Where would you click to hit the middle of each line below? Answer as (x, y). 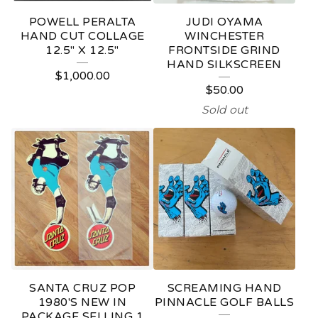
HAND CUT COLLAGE (82, 36)
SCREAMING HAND (224, 288)
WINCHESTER (224, 36)
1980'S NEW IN (82, 302)
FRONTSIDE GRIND (224, 50)
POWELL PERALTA (82, 22)
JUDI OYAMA (224, 22)
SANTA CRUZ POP (82, 288)
